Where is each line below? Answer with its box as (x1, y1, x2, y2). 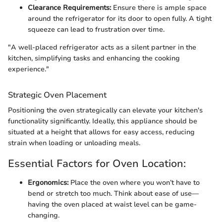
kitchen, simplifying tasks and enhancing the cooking (8, 53, 180, 63)
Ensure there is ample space (111, 2, 207, 12)
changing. (28, 210, 59, 220)
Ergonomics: (28, 177, 68, 187)
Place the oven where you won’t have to (68, 177, 200, 187)
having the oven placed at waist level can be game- (28, 199, 197, 209)
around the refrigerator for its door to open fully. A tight (28, 13, 212, 23)
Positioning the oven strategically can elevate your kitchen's (8, 106, 203, 115)
